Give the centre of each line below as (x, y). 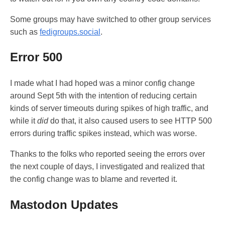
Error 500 (36, 57)
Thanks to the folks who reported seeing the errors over (107, 154)
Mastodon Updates (64, 205)
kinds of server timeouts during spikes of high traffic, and (109, 108)
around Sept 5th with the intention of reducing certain (103, 96)
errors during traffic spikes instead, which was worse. (103, 134)
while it (24, 121)
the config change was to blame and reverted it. (94, 179)
